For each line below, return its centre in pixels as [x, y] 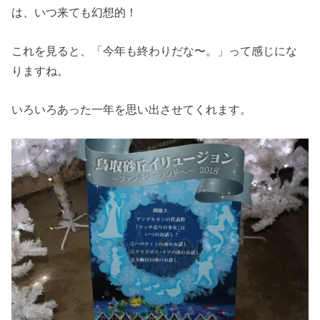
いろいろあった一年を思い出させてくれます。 [132, 110]
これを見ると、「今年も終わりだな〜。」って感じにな [155, 51]
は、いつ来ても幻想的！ [75, 12]
